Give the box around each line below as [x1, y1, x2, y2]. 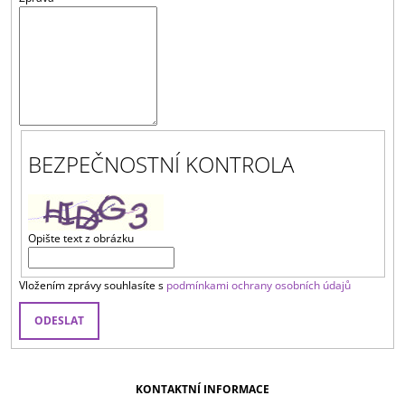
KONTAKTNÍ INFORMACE [136, 381, 269, 398]
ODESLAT [33, 313, 84, 329]
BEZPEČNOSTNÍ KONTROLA [28, 149, 294, 180]
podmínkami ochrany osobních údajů [165, 278, 351, 294]
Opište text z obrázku [28, 231, 134, 247]
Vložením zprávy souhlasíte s [18, 278, 166, 294]
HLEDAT [106, 201, 149, 216]
